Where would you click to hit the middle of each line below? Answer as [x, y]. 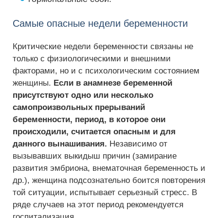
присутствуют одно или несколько [83, 95]
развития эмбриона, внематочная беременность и [109, 168]
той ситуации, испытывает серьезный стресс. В [105, 192]
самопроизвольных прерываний [79, 107]
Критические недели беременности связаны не [103, 46]
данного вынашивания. [60, 144]
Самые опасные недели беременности [100, 23]
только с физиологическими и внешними [92, 59]
